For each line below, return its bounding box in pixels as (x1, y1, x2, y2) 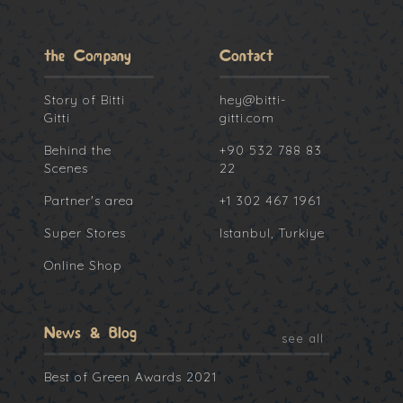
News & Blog (44, 324, 137, 344)
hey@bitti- (219, 92, 286, 109)
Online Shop (44, 257, 122, 274)
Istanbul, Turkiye (219, 225, 325, 242)
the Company (44, 47, 131, 67)
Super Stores (44, 225, 126, 242)
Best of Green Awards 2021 (44, 369, 217, 386)
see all (282, 331, 324, 346)
